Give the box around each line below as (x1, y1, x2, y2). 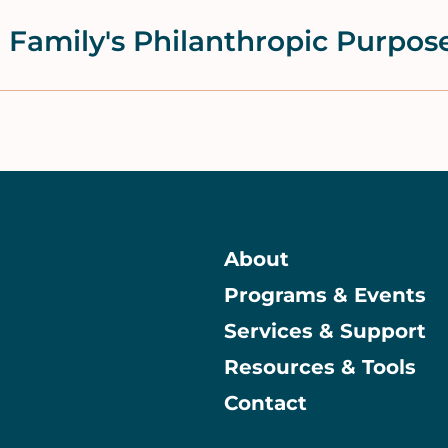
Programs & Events (224, 283, 426, 308)
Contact (224, 391, 307, 416)
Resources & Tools (224, 355, 416, 380)
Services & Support (224, 319, 426, 344)
